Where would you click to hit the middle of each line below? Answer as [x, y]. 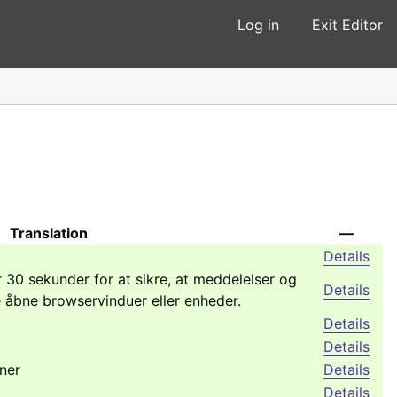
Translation [49, 234]
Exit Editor [347, 25]
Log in [258, 25]
